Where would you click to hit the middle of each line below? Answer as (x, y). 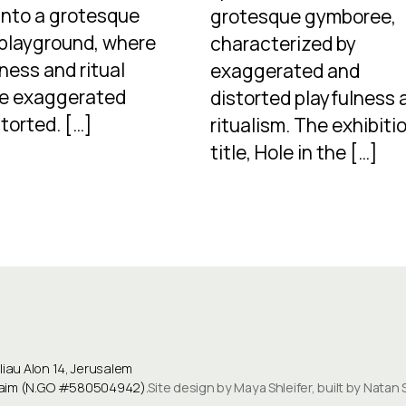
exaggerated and (285, 71)
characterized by (284, 44)
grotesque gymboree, (304, 17)
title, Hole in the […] (295, 153)
